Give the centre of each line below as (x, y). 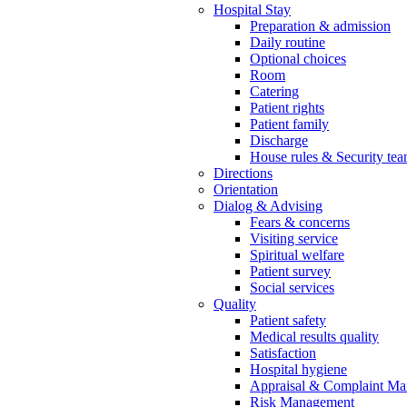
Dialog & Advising (268, 206)
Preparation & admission (320, 26)
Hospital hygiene (298, 369)
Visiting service (294, 238)
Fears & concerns (300, 222)
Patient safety (288, 320)
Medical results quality (314, 337)
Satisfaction (283, 353)
